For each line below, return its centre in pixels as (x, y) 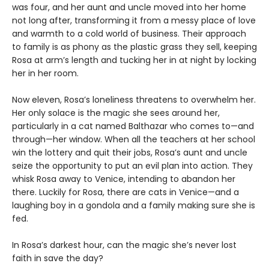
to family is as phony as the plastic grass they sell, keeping (134, 47)
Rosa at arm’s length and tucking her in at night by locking (134, 60)
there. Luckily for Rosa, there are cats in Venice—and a (125, 192)
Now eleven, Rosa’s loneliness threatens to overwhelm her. (134, 100)
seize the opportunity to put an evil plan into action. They (132, 166)
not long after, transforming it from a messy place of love (134, 21)
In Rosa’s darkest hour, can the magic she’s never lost (124, 245)
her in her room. (45, 74)
